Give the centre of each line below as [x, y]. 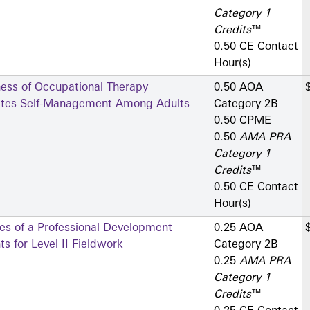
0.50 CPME [243, 121]
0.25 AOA [238, 229]
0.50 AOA [238, 88]
